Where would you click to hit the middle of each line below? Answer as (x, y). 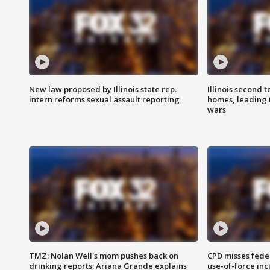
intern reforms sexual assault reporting (104, 100)
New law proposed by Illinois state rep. (103, 89)
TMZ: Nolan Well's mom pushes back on (104, 256)
